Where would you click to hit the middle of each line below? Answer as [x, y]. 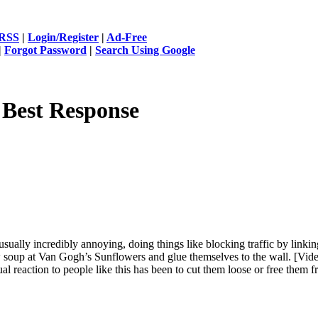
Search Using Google [145, 50]
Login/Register [63, 37]
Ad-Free [127, 37]
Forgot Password [45, 50]
